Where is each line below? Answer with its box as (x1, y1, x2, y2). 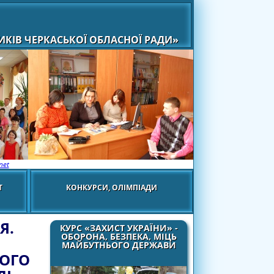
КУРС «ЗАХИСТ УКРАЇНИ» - (59, 222, 178, 234)
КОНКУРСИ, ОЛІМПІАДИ (66, 182, 157, 193)
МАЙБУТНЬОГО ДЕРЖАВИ (61, 239, 176, 251)
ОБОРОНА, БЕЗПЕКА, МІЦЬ (61, 231, 177, 242)
